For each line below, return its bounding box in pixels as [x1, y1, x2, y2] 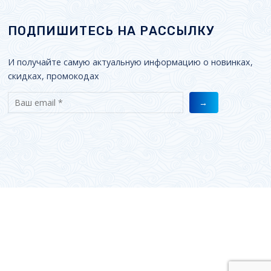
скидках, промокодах [7, 70, 99, 82]
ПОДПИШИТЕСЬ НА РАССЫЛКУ [7, 24, 214, 39]
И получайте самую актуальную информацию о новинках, [7, 56, 253, 68]
